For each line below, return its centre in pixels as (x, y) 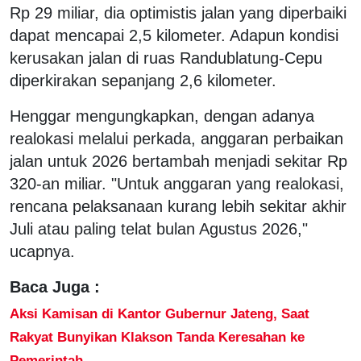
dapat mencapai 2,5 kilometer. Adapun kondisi (174, 35)
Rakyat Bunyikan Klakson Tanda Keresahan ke (157, 336)
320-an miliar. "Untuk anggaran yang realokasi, (177, 183)
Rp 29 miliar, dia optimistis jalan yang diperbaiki (178, 12)
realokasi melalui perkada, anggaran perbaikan (176, 138)
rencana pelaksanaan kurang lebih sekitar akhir (178, 206)
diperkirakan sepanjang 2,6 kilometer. (143, 80)
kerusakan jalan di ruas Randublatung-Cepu (166, 58)
